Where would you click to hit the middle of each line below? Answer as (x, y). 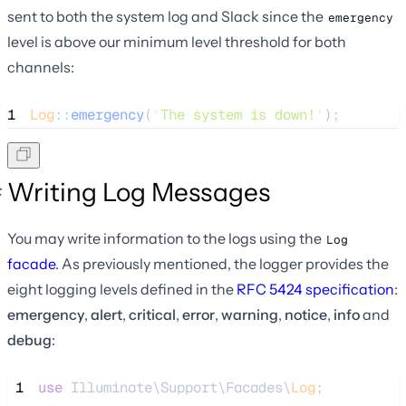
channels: (41, 68)
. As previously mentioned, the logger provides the (222, 264)
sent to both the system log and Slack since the (167, 17)
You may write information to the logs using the (166, 239)
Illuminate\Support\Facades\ (177, 388)
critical (152, 315)
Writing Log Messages (139, 193)
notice (306, 315)
